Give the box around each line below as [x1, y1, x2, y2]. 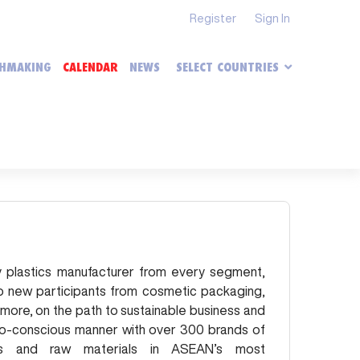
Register [190, 12, 236, 24]
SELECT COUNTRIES [176, 59, 279, 75]
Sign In [255, 12, 290, 24]
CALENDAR [63, 59, 118, 75]
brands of [208, 323, 265, 336]
